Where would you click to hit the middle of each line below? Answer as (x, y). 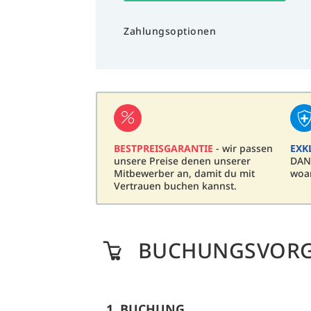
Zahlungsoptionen (170, 31)
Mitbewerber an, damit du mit (184, 174)
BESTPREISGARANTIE (163, 149)
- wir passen (243, 149)
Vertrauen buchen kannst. (175, 186)
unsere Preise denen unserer (182, 161)
